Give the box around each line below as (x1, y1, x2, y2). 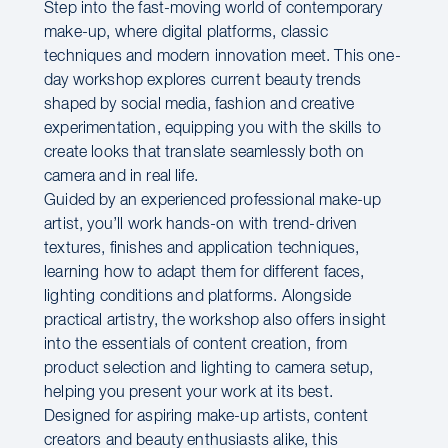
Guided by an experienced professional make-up (44, 193, 382, 209)
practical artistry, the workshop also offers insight (44, 313, 387, 329)
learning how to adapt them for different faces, (44, 265, 365, 281)
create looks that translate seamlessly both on (44, 145, 365, 161)
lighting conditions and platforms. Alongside (44, 289, 352, 305)
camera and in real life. (44, 169, 198, 185)
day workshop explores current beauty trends (44, 73, 361, 89)
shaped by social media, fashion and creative (44, 97, 355, 113)
